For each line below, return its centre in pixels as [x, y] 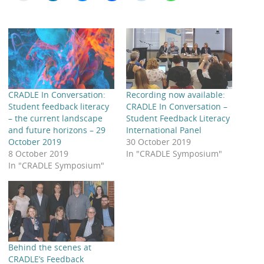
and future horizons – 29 [57, 130]
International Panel [164, 130]
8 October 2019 [39, 153]
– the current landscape [56, 118]
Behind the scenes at [50, 247]
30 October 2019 [159, 141]
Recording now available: [176, 94]
